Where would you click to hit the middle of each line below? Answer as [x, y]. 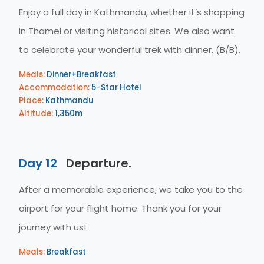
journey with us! [52, 227]
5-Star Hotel [115, 88]
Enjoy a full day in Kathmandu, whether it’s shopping [132, 12]
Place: [31, 100]
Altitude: [36, 113]
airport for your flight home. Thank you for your [120, 208]
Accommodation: [54, 88]
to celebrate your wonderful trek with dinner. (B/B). [130, 50]
